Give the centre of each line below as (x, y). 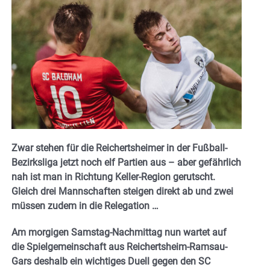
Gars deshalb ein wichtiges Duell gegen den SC (111, 261)
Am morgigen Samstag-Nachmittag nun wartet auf (119, 232)
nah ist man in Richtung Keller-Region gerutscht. (113, 177)
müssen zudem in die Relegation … (85, 206)
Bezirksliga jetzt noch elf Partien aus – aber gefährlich (126, 162)
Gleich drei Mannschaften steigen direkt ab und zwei (122, 191)
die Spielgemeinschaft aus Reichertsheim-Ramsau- (119, 246)
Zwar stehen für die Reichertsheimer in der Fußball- (119, 148)
